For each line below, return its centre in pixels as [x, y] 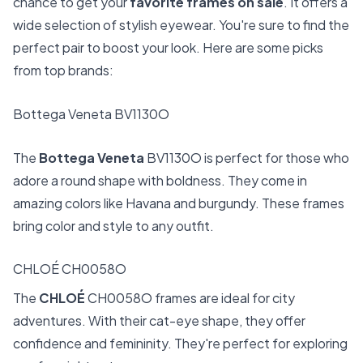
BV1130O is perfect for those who [247, 157]
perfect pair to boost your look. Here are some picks [168, 48]
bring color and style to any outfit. [113, 225]
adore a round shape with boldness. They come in [160, 180]
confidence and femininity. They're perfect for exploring [180, 344]
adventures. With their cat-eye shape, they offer [159, 321]
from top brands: [63, 70]
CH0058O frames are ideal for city [190, 298]
